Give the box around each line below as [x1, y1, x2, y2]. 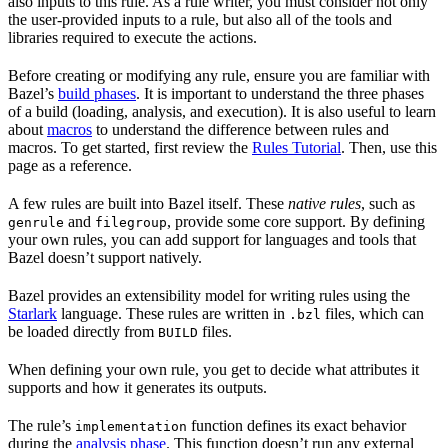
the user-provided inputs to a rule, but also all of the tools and [8, 11, 392, 29]
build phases [58, 85, 136, 103]
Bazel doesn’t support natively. [8, 249, 202, 267]
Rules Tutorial [252, 139, 341, 157]
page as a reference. [8, 157, 132, 175]
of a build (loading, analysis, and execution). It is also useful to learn [8, 103, 436, 121]
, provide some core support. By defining [167, 213, 425, 231]
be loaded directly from [8, 323, 158, 341]
